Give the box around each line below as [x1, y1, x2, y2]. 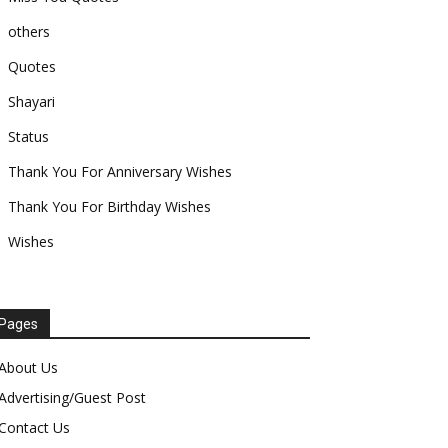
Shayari [8, 92, 55, 111]
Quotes [8, 57, 56, 76]
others [8, 22, 50, 41]
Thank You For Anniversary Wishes [8, 162, 232, 181]
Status [8, 127, 49, 146]
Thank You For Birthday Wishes [8, 197, 211, 216]
